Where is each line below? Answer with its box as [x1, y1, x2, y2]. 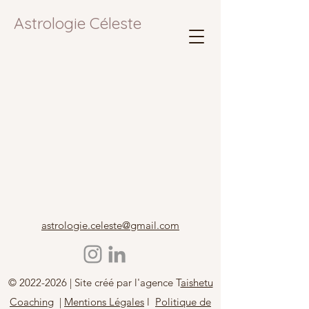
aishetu [180, 276, 213, 289]
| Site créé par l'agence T [66, 276, 181, 289]
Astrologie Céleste [14, 13, 141, 33]
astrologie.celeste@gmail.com [41, 219, 179, 232]
